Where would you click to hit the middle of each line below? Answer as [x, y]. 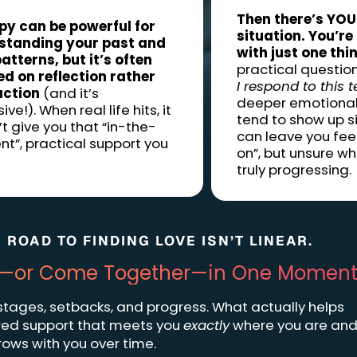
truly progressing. [294, 169]
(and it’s [69, 94]
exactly [206, 325]
